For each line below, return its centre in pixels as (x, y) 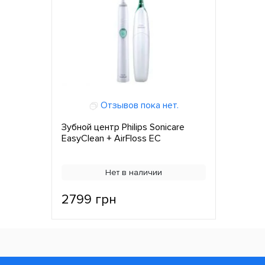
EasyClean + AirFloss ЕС (111, 139)
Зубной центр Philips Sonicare (123, 127)
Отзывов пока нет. (138, 106)
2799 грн (89, 200)
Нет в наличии (134, 173)
